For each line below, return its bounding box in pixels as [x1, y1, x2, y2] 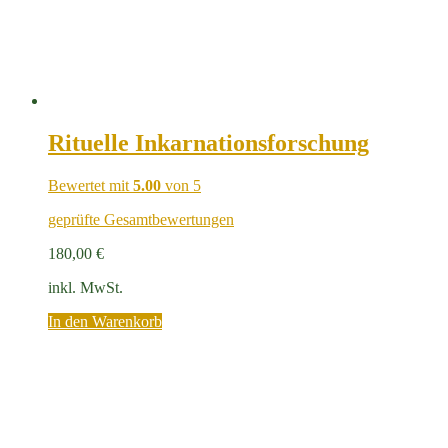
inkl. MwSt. [48, 278, 123, 296]
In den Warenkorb [48, 312, 162, 330]
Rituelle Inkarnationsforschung [48, 129, 369, 156]
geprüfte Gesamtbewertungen [48, 210, 234, 228]
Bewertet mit [48, 176, 133, 194]
